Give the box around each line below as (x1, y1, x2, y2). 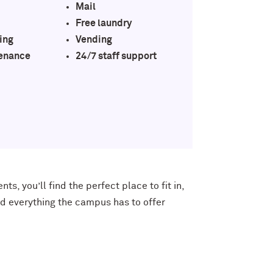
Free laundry (75, 18, 132, 28)
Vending (75, 35, 112, 44)
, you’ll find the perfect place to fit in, (17, 181, 184, 191)
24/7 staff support (75, 51, 157, 61)
